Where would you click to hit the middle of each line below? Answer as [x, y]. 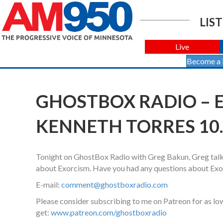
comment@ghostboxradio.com [114, 185]
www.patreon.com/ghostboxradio [109, 213]
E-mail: [49, 185]
